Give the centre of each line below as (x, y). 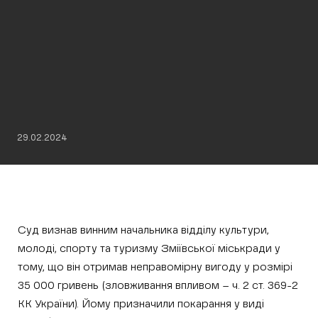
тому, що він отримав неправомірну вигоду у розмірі (155, 267)
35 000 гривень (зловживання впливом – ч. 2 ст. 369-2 (158, 286)
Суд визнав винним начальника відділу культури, (143, 230)
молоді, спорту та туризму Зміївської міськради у (149, 249)
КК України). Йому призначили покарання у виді (141, 304)
